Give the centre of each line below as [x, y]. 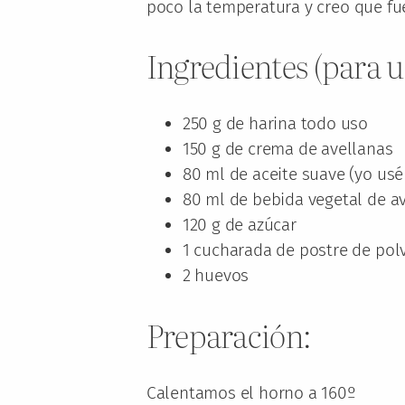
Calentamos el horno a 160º [251, 392]
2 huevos [216, 276]
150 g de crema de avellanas [287, 149]
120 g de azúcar [239, 225]
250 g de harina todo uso [275, 124]
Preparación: [229, 334]
